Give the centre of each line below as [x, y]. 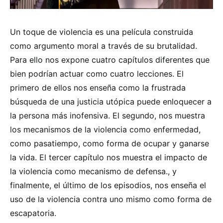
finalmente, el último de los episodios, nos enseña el [108, 185]
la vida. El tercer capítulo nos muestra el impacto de [109, 157]
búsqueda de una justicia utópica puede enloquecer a [111, 101]
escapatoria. [33, 213]
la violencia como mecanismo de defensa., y [93, 171]
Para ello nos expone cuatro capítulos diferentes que [110, 59]
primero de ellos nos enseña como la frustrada [98, 87]
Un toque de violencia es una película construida [102, 32]
